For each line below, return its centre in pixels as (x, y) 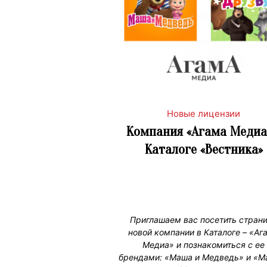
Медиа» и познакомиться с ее (204, 244)
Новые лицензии (204, 113)
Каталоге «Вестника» (204, 149)
